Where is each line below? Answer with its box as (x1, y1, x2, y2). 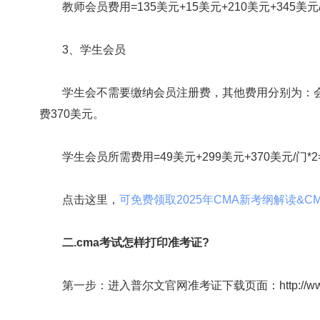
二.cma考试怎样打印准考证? (62, 236, 209, 249)
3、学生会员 (39, 44, 126, 56)
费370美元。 (39, 108, 104, 120)
